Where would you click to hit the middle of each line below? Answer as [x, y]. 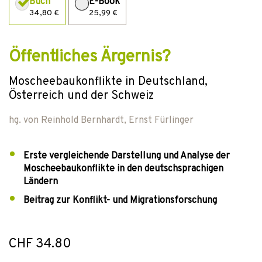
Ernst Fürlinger [161, 120]
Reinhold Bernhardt [82, 120]
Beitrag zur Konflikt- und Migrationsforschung [120, 201]
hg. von [25, 120]
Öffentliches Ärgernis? [90, 57]
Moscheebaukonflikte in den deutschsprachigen [123, 169]
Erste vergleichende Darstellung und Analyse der [127, 156]
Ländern [41, 182]
